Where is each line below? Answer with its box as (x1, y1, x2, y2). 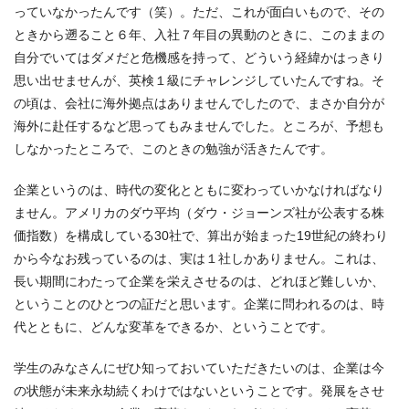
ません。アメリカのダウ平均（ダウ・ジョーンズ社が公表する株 (14, 204, 384, 220)
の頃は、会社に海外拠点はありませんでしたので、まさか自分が (14, 95, 384, 110)
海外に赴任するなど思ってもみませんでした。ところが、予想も (14, 118, 384, 133)
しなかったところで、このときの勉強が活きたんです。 (14, 141, 333, 156)
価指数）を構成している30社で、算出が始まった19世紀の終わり (14, 227, 388, 243)
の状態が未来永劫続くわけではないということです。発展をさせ (14, 383, 384, 398)
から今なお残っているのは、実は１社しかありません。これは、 (14, 250, 384, 266)
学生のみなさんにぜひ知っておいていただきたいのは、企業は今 (14, 360, 384, 375)
